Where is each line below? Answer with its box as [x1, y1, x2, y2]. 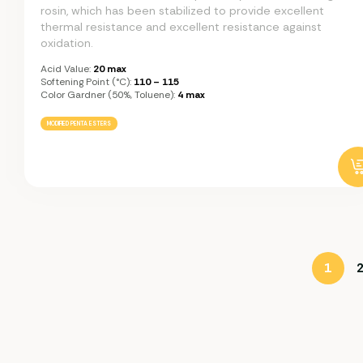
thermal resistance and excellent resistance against [41, 19, 322, 34]
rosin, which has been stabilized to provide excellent [41, 2, 324, 18]
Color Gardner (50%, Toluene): [41, 88, 175, 101]
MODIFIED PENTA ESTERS [47, 119, 111, 127]
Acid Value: [41, 62, 91, 75]
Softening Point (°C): [41, 75, 131, 88]
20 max [91, 62, 126, 75]
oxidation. [41, 35, 93, 50]
